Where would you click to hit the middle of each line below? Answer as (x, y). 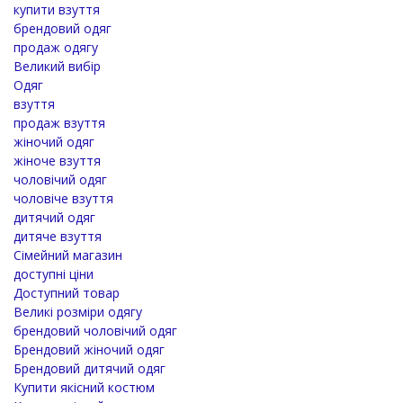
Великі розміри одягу (78, 311)
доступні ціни (54, 273)
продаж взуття (59, 122)
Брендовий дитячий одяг (90, 368)
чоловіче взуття (63, 198)
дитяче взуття (58, 236)
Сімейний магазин (68, 255)
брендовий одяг (63, 28)
